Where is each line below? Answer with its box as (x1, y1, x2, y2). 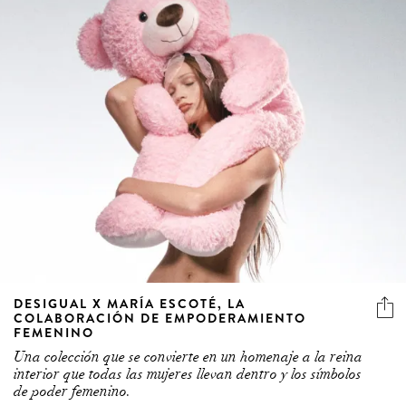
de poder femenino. (14, 382, 130, 401)
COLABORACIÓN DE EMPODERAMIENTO (14, 308, 306, 327)
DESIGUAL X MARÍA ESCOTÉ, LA (14, 294, 246, 313)
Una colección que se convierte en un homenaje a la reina (14, 347, 362, 366)
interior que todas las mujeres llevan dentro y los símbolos (14, 364, 362, 383)
